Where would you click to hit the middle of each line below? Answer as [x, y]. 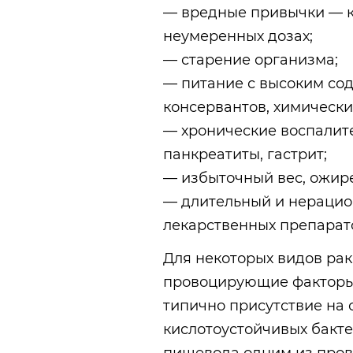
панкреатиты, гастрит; [245, 155]
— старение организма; [251, 60]
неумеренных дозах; [238, 37]
